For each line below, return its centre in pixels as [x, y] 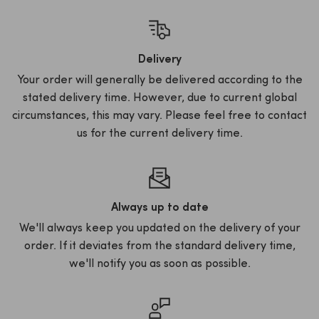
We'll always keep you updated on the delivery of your [159, 228]
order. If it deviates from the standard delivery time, [159, 246]
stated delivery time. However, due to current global [159, 98]
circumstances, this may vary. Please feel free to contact [159, 116]
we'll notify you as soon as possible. [159, 264]
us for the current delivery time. [159, 134]
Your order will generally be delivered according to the [159, 80]
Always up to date [159, 208]
